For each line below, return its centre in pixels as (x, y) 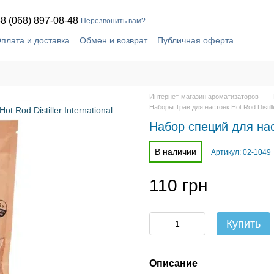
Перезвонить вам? (113, 20)
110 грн (178, 186)
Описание (173, 263)
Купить (243, 224)
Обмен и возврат (113, 40)
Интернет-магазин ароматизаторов (204, 97)
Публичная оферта (195, 40)
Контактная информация (108, 53)
